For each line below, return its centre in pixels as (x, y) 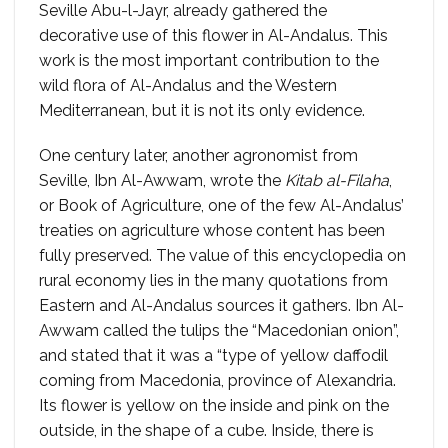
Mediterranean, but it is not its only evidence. (202, 110)
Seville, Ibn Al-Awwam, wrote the (162, 181)
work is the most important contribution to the (209, 60)
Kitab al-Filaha (337, 181)
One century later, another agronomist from (198, 156)
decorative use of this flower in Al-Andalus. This (213, 35)
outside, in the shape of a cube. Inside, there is (206, 431)
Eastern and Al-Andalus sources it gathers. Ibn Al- (221, 306)
